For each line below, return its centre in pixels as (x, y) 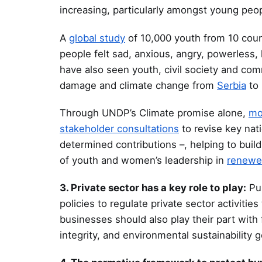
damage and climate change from (138, 85)
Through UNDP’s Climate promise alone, (154, 113)
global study (97, 38)
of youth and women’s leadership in (143, 160)
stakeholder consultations (119, 128)
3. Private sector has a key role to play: (153, 187)
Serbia (232, 85)
